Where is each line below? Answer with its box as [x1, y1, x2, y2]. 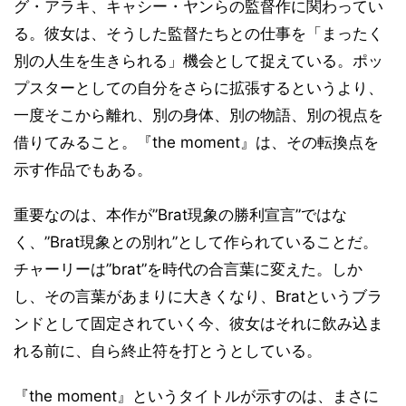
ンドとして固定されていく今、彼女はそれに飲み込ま [14, 314, 383, 333]
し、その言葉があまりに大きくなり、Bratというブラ [14, 287, 382, 306]
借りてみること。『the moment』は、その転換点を [14, 133, 379, 152]
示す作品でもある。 [14, 160, 152, 179]
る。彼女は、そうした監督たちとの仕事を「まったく [14, 24, 383, 43]
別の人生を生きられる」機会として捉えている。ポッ [14, 52, 383, 71]
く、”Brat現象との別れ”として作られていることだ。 [14, 233, 378, 252]
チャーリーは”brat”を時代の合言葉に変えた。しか [14, 260, 362, 279]
